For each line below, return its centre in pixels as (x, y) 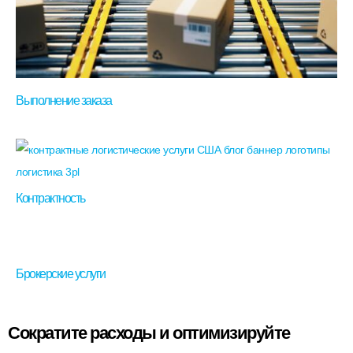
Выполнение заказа (64, 100)
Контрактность (50, 198)
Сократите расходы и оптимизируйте (149, 333)
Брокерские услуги (61, 273)
